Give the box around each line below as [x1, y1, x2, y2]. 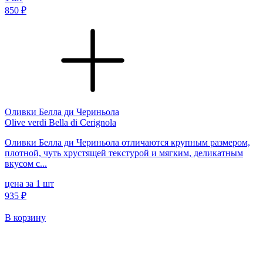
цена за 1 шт [5, 178, 54, 188]
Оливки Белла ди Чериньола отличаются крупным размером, [5, 137, 250, 147]
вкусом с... [5, 158, 47, 168]
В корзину [5, 212, 46, 222]
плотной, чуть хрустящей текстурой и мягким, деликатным [5, 147, 243, 158]
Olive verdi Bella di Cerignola [5, 117, 116, 127]
